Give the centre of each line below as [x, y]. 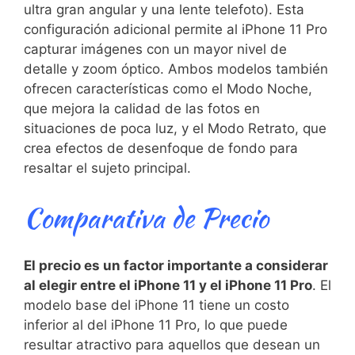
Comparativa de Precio [146, 217]
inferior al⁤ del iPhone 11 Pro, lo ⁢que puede [156, 325]
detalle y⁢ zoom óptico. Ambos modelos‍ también [176, 69]
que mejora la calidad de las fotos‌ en [142, 109]
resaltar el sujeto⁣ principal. [107, 168]
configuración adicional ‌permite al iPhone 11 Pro [176, 29]
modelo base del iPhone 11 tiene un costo [157, 305]
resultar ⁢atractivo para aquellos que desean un [172, 345]
